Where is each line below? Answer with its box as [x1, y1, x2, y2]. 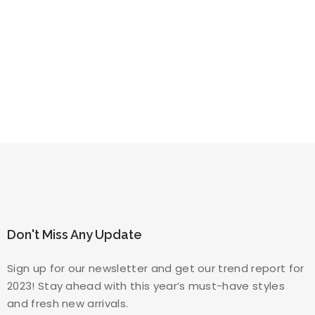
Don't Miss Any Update [6, 226, 143, 242]
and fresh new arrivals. [6, 295, 129, 311]
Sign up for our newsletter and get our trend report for [6, 260, 304, 276]
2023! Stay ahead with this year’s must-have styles [6, 278, 285, 293]
